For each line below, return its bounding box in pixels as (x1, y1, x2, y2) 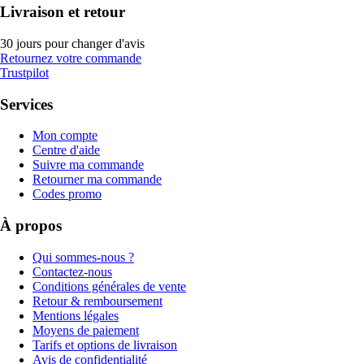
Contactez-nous (32, 264, 112, 279)
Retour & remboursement (32, 293, 162, 308)
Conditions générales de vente (32, 279, 186, 293)
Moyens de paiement (32, 323, 139, 337)
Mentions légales (32, 308, 119, 323)
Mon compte (32, 128, 97, 143)
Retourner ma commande (32, 172, 162, 187)
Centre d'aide (32, 143, 100, 158)
